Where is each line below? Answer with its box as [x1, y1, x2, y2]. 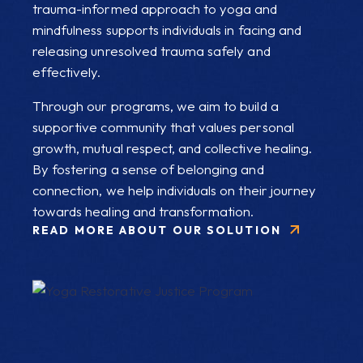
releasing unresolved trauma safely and [32, 42, 271, 60]
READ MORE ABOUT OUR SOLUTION [32, 223, 281, 238]
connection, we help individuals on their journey [32, 181, 317, 199]
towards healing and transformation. [32, 203, 254, 220]
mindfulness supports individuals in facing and [32, 21, 301, 39]
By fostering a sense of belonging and [32, 160, 264, 178]
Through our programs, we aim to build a [32, 97, 279, 115]
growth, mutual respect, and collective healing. [32, 139, 312, 157]
